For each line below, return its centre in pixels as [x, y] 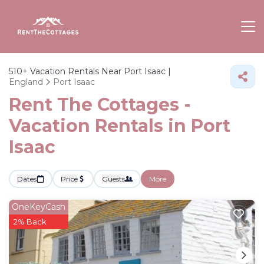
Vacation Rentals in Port [120, 126]
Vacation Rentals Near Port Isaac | [99, 71]
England [26, 82]
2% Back [30, 222]
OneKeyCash [39, 207]
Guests [113, 179]
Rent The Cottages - [100, 105]
